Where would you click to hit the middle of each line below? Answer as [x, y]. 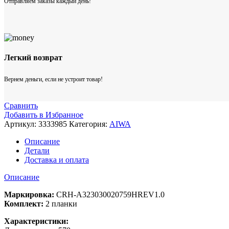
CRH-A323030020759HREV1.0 [109, 194]
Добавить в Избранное [44, 114]
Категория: [89, 124]
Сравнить [21, 105]
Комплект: [24, 203]
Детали [37, 150]
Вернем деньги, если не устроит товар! [53, 79]
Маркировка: [29, 194]
